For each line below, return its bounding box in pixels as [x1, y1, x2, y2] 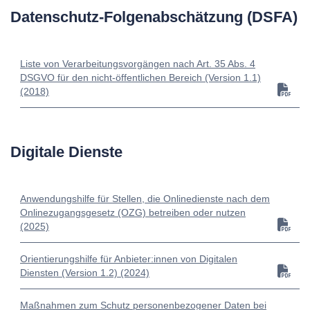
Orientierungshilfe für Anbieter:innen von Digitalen [20, 253, 237, 265]
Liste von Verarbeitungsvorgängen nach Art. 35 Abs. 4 [20, 58, 255, 70]
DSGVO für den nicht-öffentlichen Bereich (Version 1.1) [20, 72, 261, 84]
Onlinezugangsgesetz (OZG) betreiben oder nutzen [20, 207, 246, 219]
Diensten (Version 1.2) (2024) [20, 267, 149, 279]
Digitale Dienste [10, 143, 122, 161]
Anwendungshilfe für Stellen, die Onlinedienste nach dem [20, 193, 270, 205]
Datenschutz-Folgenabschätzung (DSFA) [10, 8, 298, 26]
